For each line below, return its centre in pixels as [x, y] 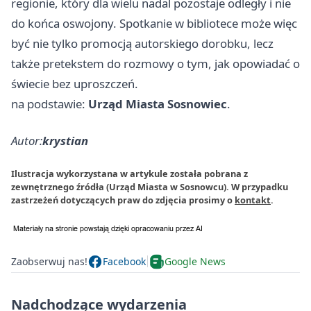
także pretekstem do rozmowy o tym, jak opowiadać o [155, 63]
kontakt [253, 200]
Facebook [124, 262]
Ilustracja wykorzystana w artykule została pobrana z [129, 173]
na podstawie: [50, 103]
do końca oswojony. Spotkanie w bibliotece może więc [154, 23]
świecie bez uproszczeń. [75, 83]
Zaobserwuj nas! [49, 262]
